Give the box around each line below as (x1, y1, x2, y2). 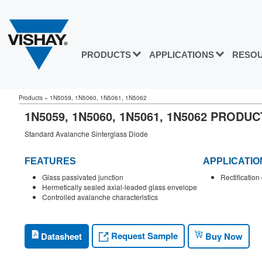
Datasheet (39, 229, 82, 243)
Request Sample (109, 229, 178, 243)
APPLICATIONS (149, 50, 214, 60)
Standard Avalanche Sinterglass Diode (25, 129, 148, 139)
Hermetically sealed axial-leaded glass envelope (42, 182, 197, 192)
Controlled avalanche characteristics (42, 192, 158, 202)
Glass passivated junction (42, 172, 123, 182)
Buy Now (203, 229, 243, 243)
